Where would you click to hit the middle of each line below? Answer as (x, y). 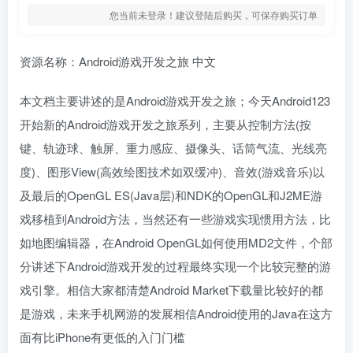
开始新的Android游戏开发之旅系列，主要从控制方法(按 (165, 124)
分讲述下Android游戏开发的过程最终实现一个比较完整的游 (175, 266)
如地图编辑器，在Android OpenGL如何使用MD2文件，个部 (176, 242)
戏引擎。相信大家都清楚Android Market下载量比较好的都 (171, 290)
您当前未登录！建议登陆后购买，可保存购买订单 (214, 15)
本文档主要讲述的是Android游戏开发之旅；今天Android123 (175, 100)
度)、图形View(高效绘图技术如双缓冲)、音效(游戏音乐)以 (172, 171)
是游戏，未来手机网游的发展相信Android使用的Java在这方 (176, 313)
